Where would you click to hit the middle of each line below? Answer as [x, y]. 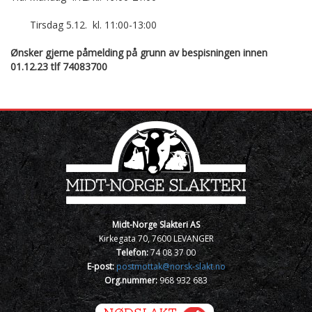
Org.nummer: [132, 280]
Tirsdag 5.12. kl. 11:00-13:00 [84, 24]
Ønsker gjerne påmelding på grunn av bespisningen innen [139, 52]
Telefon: [133, 252]
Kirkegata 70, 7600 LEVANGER [156, 238]
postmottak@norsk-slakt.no [171, 266]
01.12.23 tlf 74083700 [59, 66]
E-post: [101, 266]
